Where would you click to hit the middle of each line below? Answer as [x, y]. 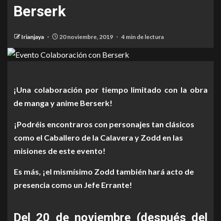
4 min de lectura [143, 37]
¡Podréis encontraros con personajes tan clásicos [104, 124]
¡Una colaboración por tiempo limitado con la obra [110, 90]
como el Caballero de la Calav [67, 137]
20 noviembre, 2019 [86, 37]
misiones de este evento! [60, 151]
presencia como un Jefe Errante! [73, 185]
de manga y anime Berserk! [63, 103]
